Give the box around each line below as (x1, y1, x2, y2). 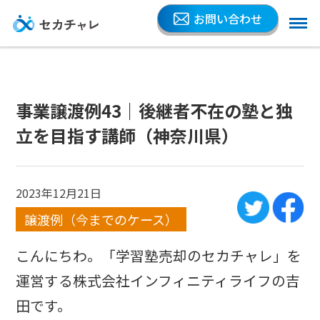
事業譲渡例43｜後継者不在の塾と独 (16, 97, 294, 123)
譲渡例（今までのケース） (24, 209, 179, 229)
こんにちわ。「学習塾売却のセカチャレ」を (16, 244, 302, 266)
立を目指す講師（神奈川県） (16, 122, 239, 148)
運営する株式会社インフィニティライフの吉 (16, 269, 301, 291)
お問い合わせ (194, 10, 263, 27)
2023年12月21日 (16, 184, 102, 201)
